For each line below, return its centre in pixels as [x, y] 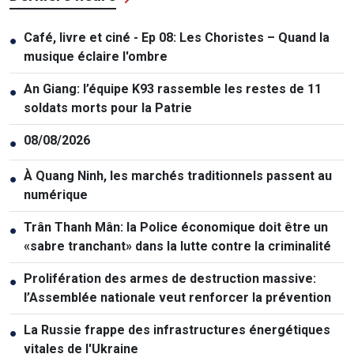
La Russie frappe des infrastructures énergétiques [177, 330]
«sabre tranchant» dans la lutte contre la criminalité [177, 246]
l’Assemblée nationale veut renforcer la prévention [177, 297]
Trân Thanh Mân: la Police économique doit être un [176, 227]
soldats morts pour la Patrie [108, 107]
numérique [56, 194]
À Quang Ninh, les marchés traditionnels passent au [178, 175]
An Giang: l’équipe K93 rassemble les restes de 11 [173, 88]
